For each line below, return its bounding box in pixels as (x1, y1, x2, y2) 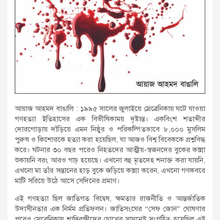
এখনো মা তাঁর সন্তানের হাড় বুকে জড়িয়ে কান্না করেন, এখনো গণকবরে (15, 165, 205, 175)
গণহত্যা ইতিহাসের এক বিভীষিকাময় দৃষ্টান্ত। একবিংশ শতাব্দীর (15, 114, 205, 123)
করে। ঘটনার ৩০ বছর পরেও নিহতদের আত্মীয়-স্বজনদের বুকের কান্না (15, 145, 205, 154)
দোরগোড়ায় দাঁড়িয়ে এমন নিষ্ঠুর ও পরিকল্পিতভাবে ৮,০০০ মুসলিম (15, 124, 205, 134)
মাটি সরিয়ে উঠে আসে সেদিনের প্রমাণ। (15, 176, 120, 185)
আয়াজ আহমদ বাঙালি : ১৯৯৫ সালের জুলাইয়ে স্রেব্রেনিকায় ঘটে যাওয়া (15, 104, 205, 113)
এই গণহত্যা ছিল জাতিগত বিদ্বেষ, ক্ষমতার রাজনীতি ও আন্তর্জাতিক (15, 193, 205, 203)
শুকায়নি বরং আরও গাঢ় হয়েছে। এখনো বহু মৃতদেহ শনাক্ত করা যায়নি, (15, 155, 205, 165)
